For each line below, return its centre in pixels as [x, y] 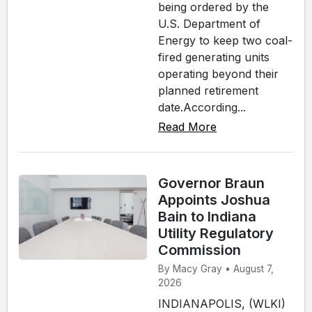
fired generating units [214, 57]
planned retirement [208, 90]
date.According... [202, 107]
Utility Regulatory [216, 233]
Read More [187, 126]
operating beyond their [218, 73]
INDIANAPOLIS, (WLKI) [222, 303]
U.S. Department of [209, 23]
